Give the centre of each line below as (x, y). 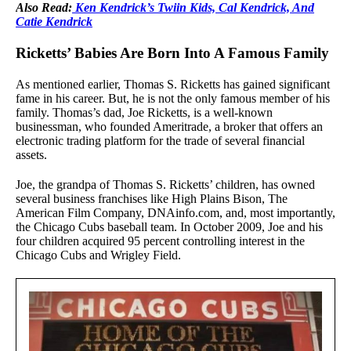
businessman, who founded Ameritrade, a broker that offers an (169, 126)
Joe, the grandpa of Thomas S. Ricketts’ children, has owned (165, 184)
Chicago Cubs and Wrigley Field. (98, 255)
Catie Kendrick (54, 21)
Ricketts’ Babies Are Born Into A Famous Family (172, 52)
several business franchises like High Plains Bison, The (152, 198)
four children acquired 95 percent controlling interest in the (160, 241)
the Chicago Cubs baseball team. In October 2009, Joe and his (169, 226)
